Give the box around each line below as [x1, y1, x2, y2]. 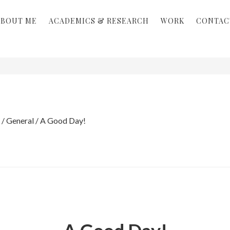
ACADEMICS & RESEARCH [49, 16, 149, 26]
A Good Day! [38, 115, 86, 125]
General [6, 115, 34, 125]
